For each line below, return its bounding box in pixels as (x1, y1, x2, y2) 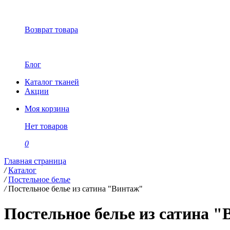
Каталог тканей (25, 78, 79, 86)
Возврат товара (25, 25, 78, 34)
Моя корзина (25, 104, 69, 113)
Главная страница (4, 157, 66, 165)
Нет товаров (25, 122, 68, 130)
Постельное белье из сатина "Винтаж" (8, 184, 143, 193)
